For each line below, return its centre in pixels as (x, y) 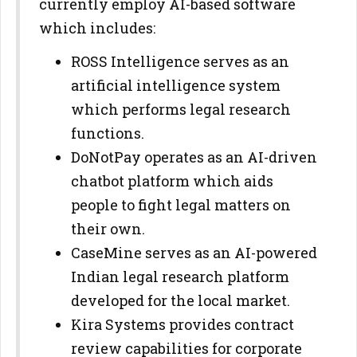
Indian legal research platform (180, 277)
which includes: (97, 28)
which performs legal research (181, 109)
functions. (108, 133)
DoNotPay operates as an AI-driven (194, 157)
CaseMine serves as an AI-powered (194, 253)
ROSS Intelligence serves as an (180, 61)
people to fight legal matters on (181, 205)
